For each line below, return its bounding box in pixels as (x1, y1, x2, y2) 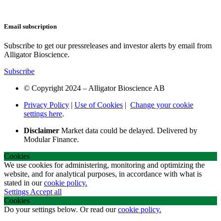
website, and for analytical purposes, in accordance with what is (4, 169, 202, 178)
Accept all (30, 187, 62, 196)
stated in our (4, 178, 44, 187)
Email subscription (4, 22, 57, 30)
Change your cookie (130, 100, 193, 109)
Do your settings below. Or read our (4, 205, 118, 214)
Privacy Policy (24, 100, 69, 109)
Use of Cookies (74, 100, 123, 109)
